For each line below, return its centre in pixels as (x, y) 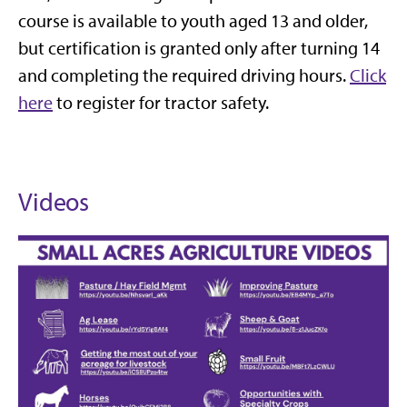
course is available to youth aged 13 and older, (193, 21)
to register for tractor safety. (161, 103)
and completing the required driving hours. (184, 76)
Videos (54, 202)
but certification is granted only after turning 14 (199, 49)
